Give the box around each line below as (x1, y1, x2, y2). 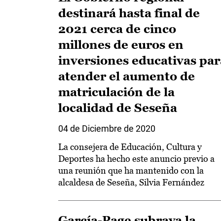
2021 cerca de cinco (58, 22, 176, 36)
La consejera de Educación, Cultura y (58, 142, 202, 152)
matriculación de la (58, 85, 175, 99)
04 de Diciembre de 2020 (58, 123, 155, 134)
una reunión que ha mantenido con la (58, 165, 204, 176)
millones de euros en (58, 38, 184, 51)
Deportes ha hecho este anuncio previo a (58, 153, 215, 164)
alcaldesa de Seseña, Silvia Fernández (58, 177, 204, 187)
